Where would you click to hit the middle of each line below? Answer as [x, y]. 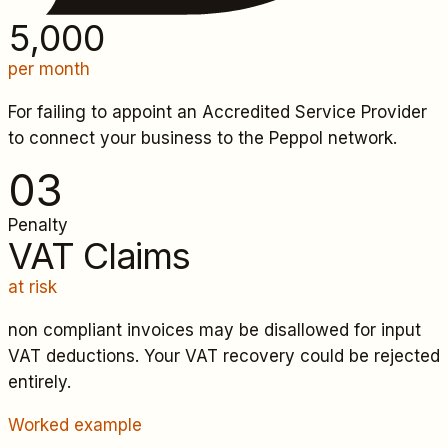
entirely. [39, 382]
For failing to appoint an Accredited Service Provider [217, 112]
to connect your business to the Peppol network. [202, 138]
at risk [32, 287]
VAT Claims [99, 256]
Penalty [38, 225]
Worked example [75, 425]
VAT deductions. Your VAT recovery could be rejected [224, 356]
